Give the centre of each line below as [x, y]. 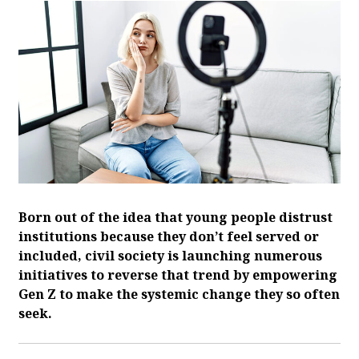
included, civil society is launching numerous [170, 255]
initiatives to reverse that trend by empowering [178, 274]
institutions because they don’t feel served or [169, 236]
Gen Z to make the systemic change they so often [179, 294]
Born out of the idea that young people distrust [175, 217]
